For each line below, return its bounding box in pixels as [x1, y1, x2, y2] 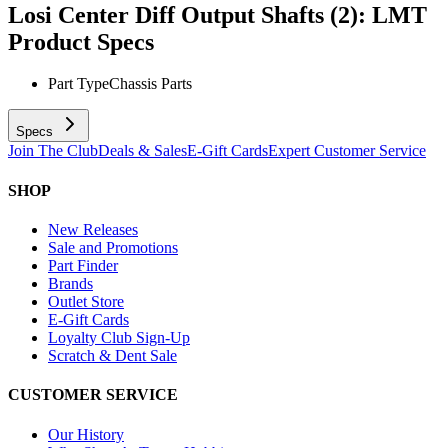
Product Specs [8, 28, 154, 55]
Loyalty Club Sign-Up [48, 328, 190, 346]
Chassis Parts [109, 75, 192, 93]
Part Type [48, 75, 109, 93]
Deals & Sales [98, 142, 187, 160]
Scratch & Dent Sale [48, 346, 177, 364]
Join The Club [8, 142, 98, 160]
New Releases [48, 220, 138, 238]
